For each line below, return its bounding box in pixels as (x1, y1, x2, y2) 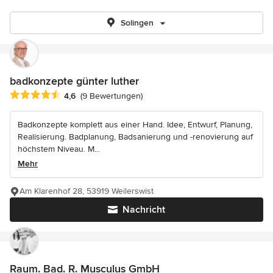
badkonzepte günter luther (10, 74, 139, 88)
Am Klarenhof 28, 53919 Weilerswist (19, 186, 154, 197)
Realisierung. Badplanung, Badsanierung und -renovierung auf (18, 132, 253, 143)
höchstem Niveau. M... (18, 144, 100, 155)
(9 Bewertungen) (80, 91, 143, 102)
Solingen (121, 18, 154, 28)
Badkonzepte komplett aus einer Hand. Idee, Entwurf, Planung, (18, 119, 252, 130)
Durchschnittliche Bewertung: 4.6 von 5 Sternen (9, 89, 214, 102)
